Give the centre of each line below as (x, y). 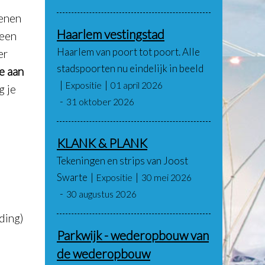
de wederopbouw (104, 253)
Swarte (72, 177)
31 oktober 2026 (100, 102)
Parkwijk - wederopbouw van (133, 235)
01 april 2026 (137, 85)
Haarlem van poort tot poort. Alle (128, 52)
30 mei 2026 (167, 177)
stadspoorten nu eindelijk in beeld (130, 68)
